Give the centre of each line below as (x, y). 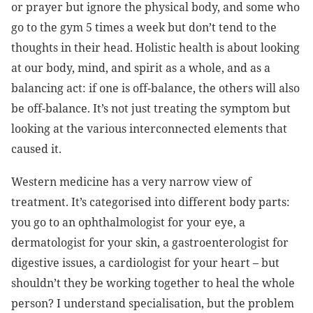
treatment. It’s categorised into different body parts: (151, 202)
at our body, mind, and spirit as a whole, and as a (141, 68)
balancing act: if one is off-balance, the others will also (155, 88)
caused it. (36, 149)
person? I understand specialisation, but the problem (153, 304)
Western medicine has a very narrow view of (131, 182)
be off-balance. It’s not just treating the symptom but (151, 109)
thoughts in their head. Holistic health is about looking (155, 48)
